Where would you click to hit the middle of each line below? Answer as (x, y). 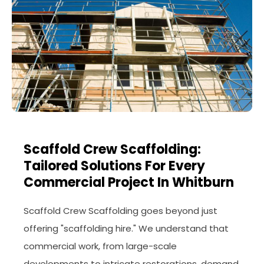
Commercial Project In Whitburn (129, 183)
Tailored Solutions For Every (114, 166)
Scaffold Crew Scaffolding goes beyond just (121, 211)
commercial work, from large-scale (100, 246)
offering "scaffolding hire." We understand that (126, 229)
